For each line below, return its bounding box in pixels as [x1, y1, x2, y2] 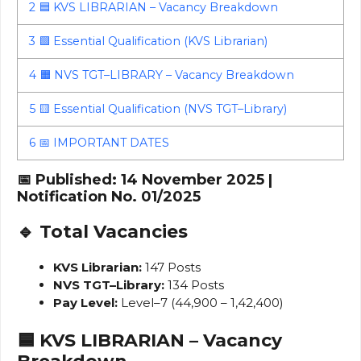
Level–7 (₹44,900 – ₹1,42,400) [118, 295, 284, 311]
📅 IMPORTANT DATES [35, 135, 170, 151]
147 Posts [142, 259, 201, 276]
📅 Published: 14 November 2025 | [17, 171, 272, 189]
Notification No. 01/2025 [17, 188, 201, 206]
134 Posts [164, 277, 224, 293]
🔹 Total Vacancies [17, 221, 188, 243]
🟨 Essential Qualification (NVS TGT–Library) [35, 102, 288, 117]
